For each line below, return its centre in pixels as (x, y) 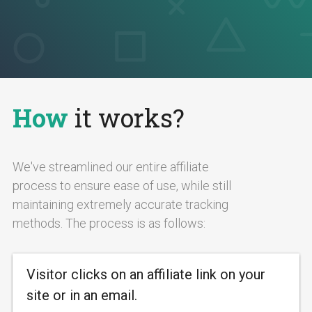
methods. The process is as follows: (109, 223)
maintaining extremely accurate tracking (120, 204)
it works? (126, 118)
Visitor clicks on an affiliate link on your (146, 274)
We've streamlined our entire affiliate (111, 167)
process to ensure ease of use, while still (122, 186)
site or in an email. (82, 295)
